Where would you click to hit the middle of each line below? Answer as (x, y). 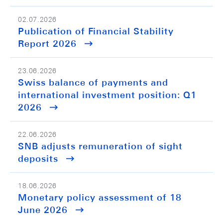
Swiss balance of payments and (93, 82)
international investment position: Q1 (107, 95)
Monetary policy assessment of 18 (100, 197)
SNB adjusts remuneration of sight (100, 146)
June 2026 (43, 210)
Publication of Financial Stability (96, 31)
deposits (38, 159)
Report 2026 (47, 44)
